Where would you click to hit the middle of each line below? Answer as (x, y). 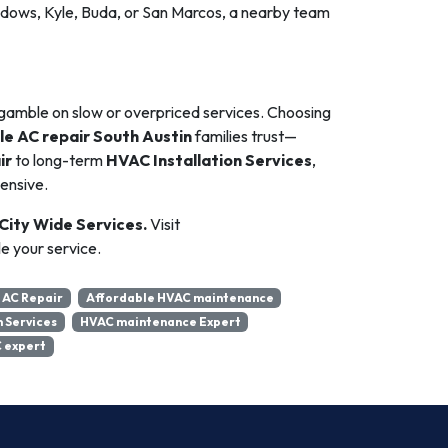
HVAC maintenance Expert (160, 322)
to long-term (59, 160)
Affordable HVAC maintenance (179, 297)
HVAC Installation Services (209, 160)
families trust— (244, 136)
